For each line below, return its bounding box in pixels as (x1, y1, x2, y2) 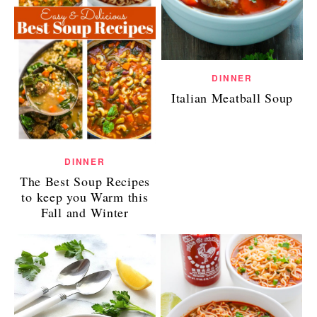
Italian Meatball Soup (171, 88, 294, 106)
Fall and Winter (41, 203, 129, 221)
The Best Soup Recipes (19, 172, 151, 190)
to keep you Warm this (21, 188, 149, 205)
